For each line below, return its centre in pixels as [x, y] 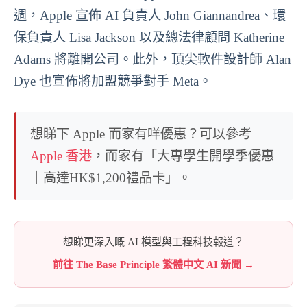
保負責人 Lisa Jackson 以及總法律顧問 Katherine [149, 38]
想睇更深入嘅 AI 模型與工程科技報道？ [153, 242]
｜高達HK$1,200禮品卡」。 [111, 177]
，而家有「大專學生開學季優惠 [183, 156]
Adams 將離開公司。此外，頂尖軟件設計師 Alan [152, 60]
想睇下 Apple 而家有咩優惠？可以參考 [141, 134]
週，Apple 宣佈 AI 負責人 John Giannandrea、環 [150, 16]
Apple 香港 [61, 156]
